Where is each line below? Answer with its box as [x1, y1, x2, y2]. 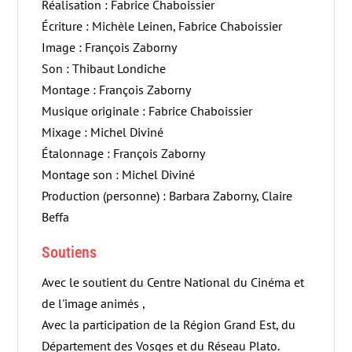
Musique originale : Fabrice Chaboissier [42, 102, 253, 119]
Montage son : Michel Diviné [42, 166, 196, 182]
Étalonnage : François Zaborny [42, 145, 206, 161]
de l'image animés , [42, 295, 146, 311]
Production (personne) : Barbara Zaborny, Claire [42, 187, 293, 203]
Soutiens [42, 242, 97, 262]
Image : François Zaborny [42, 38, 178, 55]
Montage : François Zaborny [42, 81, 192, 97]
